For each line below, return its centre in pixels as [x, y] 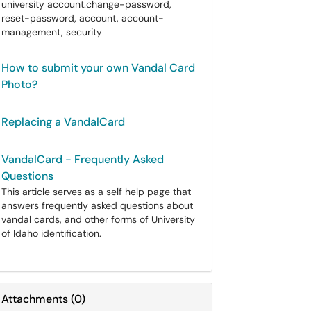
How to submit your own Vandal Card [98, 68]
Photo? [19, 84]
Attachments [35, 299]
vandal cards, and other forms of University [98, 219]
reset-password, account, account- [83, 18]
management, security [52, 32]
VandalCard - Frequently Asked [83, 159]
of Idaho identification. [51, 233]
